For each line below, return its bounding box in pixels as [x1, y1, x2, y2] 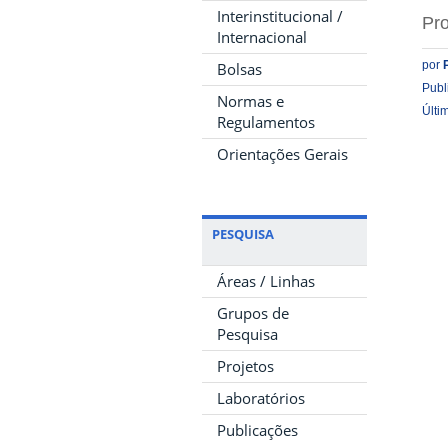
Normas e [217, 91, 284, 111]
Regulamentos [217, 112, 315, 132]
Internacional [217, 27, 307, 47]
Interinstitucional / [217, 6, 343, 26]
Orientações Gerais [217, 144, 348, 164]
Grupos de [217, 303, 289, 323]
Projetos [217, 356, 274, 376]
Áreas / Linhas [217, 271, 315, 291]
